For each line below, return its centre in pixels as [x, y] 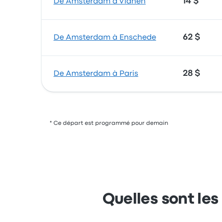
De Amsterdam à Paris [96, 74]
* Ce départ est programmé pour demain [109, 123]
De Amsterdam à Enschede [105, 38]
